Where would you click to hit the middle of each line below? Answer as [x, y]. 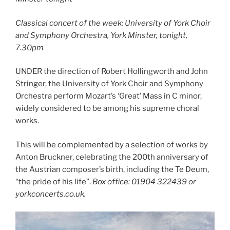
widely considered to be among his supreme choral [107, 109]
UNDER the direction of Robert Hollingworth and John [112, 72]
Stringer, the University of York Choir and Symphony [109, 84]
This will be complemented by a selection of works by [112, 145]
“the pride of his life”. [54, 181]
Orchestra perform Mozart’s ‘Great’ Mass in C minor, [109, 96]
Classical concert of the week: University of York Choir [113, 23]
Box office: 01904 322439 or [144, 181]
